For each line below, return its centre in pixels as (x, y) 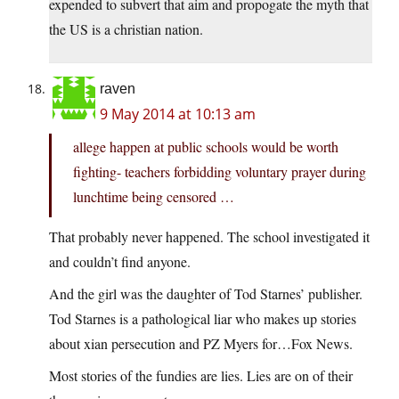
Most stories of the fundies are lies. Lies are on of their (201, 376)
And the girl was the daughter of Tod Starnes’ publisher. (206, 294)
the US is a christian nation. (126, 29)
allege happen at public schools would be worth (206, 147)
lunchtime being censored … (154, 197)
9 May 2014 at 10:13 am (178, 114)
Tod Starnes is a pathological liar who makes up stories (203, 319)
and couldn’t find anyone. (120, 262)
